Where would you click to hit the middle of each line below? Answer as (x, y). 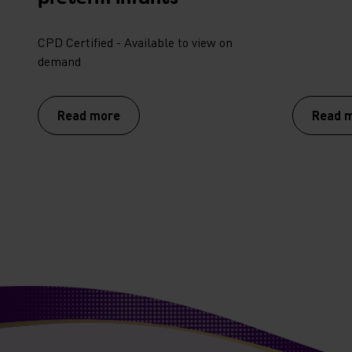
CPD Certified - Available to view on (135, 42)
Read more (89, 115)
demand (59, 61)
